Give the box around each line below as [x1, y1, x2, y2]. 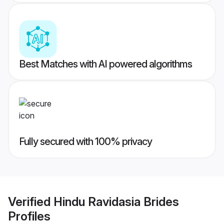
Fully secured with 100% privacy [19, 135, 152, 148]
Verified [8, 194, 53, 209]
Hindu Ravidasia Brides [53, 194, 179, 209]
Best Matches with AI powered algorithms [19, 58, 192, 70]
